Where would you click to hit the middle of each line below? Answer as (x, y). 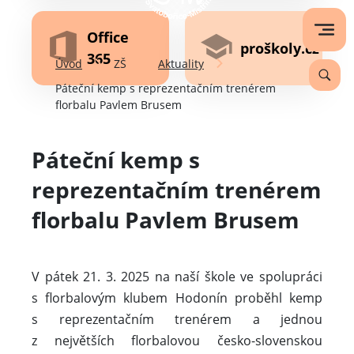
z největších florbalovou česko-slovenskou (177, 341)
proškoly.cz (280, 48)
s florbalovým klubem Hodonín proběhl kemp (177, 298)
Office (108, 37)
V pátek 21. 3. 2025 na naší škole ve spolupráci (177, 277)
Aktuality (181, 64)
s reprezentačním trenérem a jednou (177, 320)
